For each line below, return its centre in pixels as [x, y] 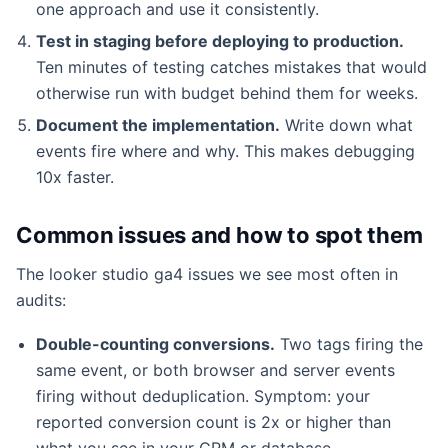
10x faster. [75, 176]
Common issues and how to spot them [219, 234]
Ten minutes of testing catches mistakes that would [231, 66]
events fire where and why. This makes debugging [225, 150]
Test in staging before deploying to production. [220, 40]
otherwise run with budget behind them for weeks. [227, 92]
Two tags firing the [349, 343]
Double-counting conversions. [155, 343]
